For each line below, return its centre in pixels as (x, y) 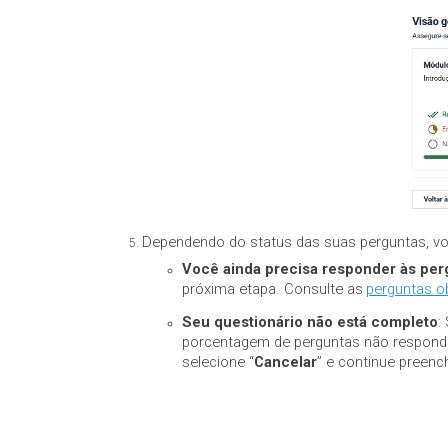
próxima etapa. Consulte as (272, 288)
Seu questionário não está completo (310, 322)
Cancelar (285, 362)
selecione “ (218, 362)
